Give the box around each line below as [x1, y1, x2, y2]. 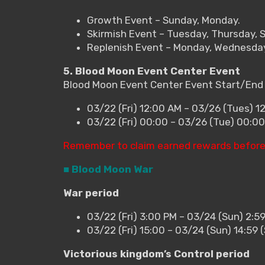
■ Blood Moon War [63, 163, 153, 175]
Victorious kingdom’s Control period [63, 247, 250, 260]
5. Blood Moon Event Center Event [63, 64, 240, 77]
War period [63, 186, 119, 199]
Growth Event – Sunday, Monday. [87, 14, 240, 26]
